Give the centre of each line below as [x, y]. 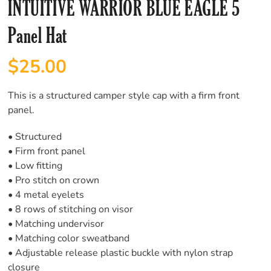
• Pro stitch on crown [54, 181]
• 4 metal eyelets [46, 195]
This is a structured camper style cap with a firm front [124, 96]
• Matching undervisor [56, 224]
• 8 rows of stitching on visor [71, 210]
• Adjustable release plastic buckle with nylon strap [121, 253]
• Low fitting [35, 166]
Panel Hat [38, 36]
